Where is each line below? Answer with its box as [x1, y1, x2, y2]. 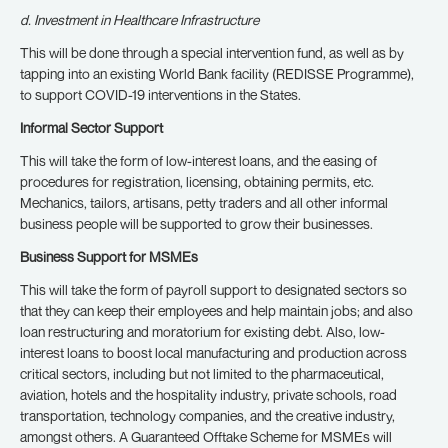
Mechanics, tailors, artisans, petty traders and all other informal [20, 194, 388, 211]
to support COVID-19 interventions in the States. [20, 86, 301, 103]
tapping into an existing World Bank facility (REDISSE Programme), [20, 65, 414, 82]
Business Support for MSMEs [20, 248, 198, 265]
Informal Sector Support [20, 119, 163, 136]
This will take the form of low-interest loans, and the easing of [20, 152, 377, 169]
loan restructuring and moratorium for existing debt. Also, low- [20, 323, 385, 340]
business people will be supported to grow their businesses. [20, 215, 373, 232]
